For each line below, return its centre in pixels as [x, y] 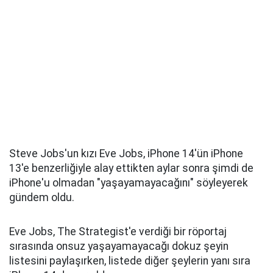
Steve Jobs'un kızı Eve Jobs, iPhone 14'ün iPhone [126, 154]
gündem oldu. [42, 198]
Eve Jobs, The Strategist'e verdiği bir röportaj [118, 232]
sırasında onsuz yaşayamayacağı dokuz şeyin [119, 246]
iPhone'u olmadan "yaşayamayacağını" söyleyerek [129, 183]
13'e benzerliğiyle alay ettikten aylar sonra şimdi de [131, 168]
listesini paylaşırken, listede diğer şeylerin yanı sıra [130, 261]
